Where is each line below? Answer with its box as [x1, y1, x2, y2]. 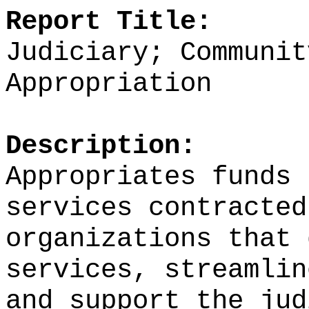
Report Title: [6, 6, 212, 37]
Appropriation [6, 68, 212, 99]
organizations [6, 223, 228, 255]
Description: [6, 130, 196, 161]
